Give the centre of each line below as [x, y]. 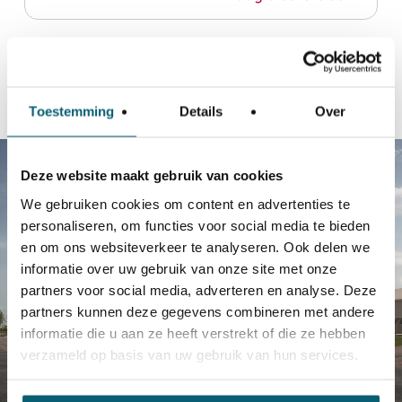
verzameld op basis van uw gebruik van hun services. [190, 354]
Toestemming [72, 111]
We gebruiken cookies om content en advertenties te [185, 203]
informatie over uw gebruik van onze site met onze [179, 268]
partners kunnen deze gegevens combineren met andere [198, 311]
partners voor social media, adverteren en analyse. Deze [199, 289]
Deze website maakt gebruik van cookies [152, 175]
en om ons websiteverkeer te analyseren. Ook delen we [195, 246]
